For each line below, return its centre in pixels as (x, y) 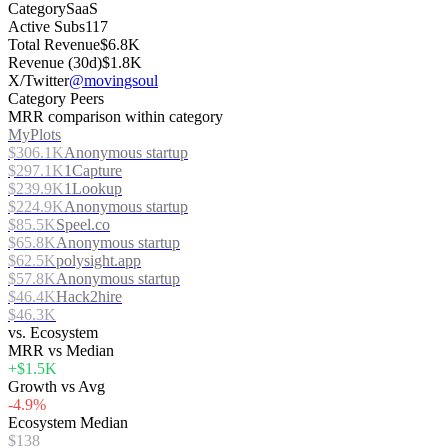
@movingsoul (113, 80)
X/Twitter (38, 80)
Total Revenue (54, 44)
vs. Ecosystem (53, 332)
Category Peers (56, 98)
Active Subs (46, 26)
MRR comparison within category (115, 116)
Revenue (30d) (55, 62)
